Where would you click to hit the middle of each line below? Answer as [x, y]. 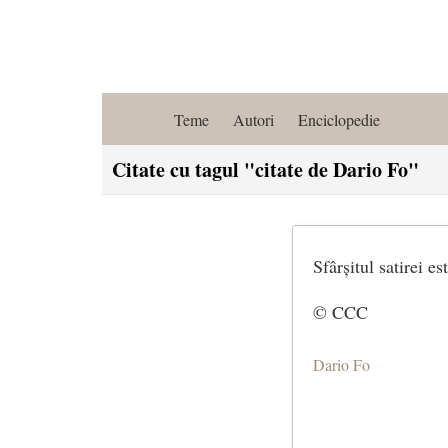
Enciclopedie [339, 119]
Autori [253, 119]
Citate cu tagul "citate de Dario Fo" [265, 169]
